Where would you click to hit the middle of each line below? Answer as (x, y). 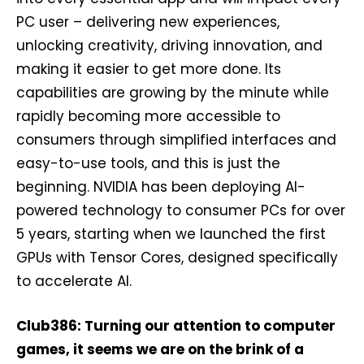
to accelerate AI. (74, 281)
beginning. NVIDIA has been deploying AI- (161, 187)
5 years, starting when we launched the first (171, 234)
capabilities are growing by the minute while (173, 93)
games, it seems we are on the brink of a (160, 349)
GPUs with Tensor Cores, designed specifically (177, 258)
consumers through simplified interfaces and (176, 140)
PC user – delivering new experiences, (148, 22)
